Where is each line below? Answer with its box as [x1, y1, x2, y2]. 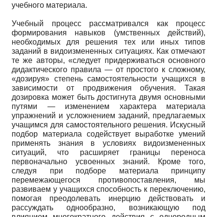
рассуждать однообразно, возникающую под [12, 203, 205, 212]
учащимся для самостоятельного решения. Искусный [12, 120, 205, 129]
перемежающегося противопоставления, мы [12, 175, 205, 184]
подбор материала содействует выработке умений [12, 129, 205, 138]
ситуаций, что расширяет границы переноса [12, 148, 205, 156]
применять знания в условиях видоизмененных [12, 139, 205, 147]
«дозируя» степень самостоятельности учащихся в [12, 74, 205, 83]
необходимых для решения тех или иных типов [12, 37, 205, 46]
